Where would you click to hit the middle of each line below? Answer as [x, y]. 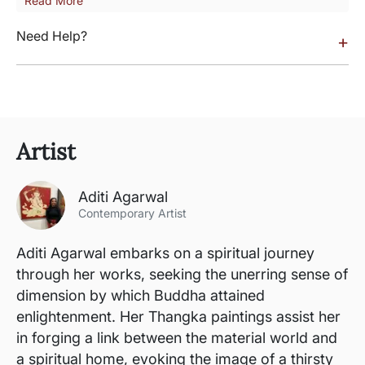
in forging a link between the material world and [177, 338]
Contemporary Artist [132, 213]
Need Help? [52, 36]
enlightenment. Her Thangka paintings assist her [178, 317]
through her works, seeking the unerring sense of [182, 274]
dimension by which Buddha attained [141, 295]
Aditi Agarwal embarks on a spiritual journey [165, 253]
